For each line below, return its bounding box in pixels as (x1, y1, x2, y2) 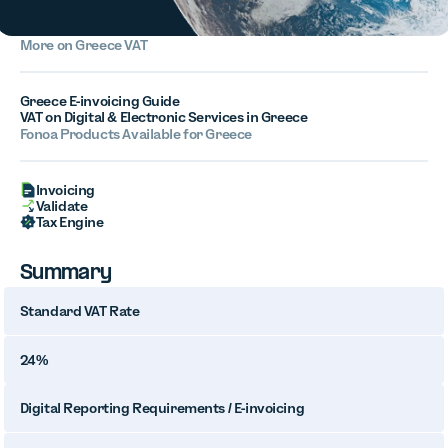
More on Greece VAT (19, 37, 148, 53)
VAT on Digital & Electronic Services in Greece (19, 109, 308, 125)
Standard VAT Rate (19, 303, 140, 319)
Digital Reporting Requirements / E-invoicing (19, 400, 305, 416)
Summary (19, 263, 112, 285)
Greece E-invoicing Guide (19, 93, 180, 109)
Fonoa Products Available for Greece (19, 126, 252, 142)
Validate (35, 198, 88, 214)
